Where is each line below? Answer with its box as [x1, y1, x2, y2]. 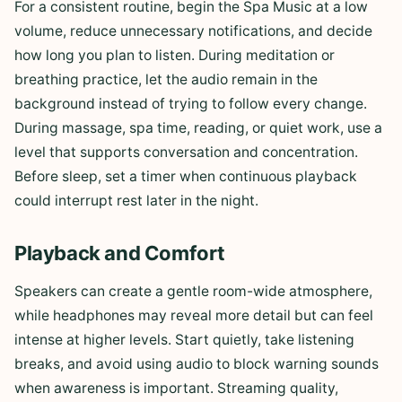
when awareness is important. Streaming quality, [14, 380, 338, 398]
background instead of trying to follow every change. [14, 95, 367, 113]
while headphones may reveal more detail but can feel [14, 307, 373, 325]
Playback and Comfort [14, 241, 226, 266]
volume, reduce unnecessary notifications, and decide [14, 22, 372, 40]
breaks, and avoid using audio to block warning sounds [14, 355, 379, 373]
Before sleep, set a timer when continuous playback [14, 168, 357, 186]
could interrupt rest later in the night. [14, 192, 258, 210]
